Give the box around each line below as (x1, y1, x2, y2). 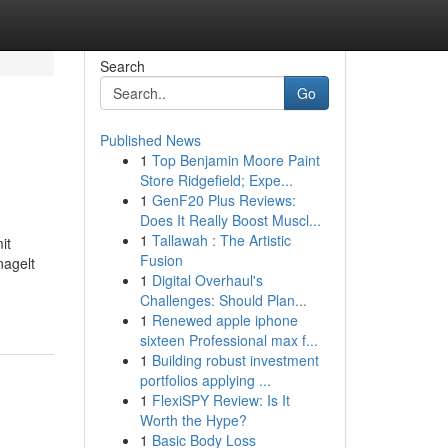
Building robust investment (151, 350, 319, 370)
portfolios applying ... (139, 370, 271, 390)
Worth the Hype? (139, 410, 247, 430)
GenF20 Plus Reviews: (151, 190, 296, 210)
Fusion (139, 250, 183, 270)
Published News (99, 130, 201, 150)
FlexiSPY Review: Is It (151, 390, 290, 410)
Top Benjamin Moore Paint (151, 150, 320, 170)
